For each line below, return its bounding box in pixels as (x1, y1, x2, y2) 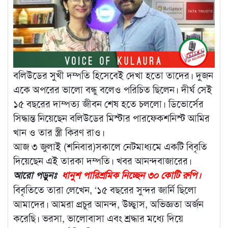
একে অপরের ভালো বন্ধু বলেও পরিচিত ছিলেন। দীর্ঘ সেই (13, 82, 212, 96)
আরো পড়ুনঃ (13, 168, 62, 182)
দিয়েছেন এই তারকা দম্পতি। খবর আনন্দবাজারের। (13, 154, 192, 167)
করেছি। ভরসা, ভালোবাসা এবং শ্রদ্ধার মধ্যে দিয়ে (13, 211, 183, 225)
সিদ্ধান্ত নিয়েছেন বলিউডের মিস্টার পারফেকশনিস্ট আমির (13, 111, 210, 125)
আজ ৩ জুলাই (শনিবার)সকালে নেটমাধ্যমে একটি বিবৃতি (13, 139, 207, 153)
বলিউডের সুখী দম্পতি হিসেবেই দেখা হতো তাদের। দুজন (13, 68, 213, 82)
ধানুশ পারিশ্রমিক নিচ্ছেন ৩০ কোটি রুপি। (62, 168, 201, 182)
